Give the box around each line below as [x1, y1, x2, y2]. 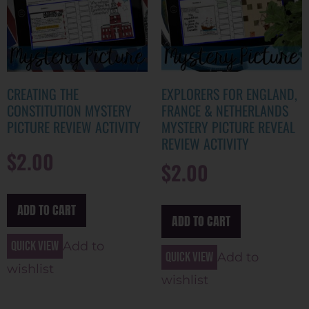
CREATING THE [7, 83, 79, 105]
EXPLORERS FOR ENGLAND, [161, 83, 297, 105]
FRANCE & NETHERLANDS [161, 100, 288, 121]
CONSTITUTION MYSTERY [7, 100, 132, 121]
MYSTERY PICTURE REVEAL [161, 117, 295, 138]
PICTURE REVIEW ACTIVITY [7, 117, 141, 138]
